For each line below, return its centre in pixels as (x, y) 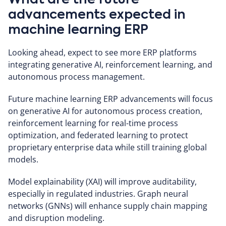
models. (23, 159)
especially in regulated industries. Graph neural (98, 193)
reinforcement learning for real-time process (93, 123)
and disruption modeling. (56, 218)
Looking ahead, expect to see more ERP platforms (102, 52)
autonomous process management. (76, 76)
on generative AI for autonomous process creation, (105, 111)
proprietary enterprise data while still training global (107, 147)
